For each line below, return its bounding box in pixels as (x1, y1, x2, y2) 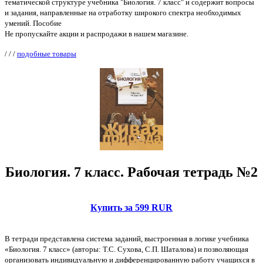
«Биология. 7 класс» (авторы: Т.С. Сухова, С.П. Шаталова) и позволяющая (5, 245, 248, 254)
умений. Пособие (5, 19, 62, 28)
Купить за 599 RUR (90, 203, 173, 213)
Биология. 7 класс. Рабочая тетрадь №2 (5, 164, 258, 180)
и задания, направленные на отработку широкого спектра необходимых (5, 8, 241, 18)
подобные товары (17, 49, 76, 59)
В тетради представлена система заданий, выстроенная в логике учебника (5, 234, 249, 244)
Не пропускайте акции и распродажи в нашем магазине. (5, 29, 188, 39)
